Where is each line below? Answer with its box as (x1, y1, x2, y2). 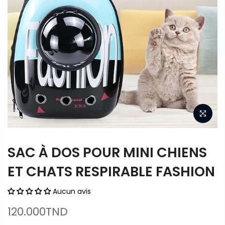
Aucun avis (53, 186, 91, 196)
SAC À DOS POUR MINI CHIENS (8, 143, 207, 162)
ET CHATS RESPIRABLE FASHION (8, 162, 215, 181)
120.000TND (8, 204, 68, 219)
